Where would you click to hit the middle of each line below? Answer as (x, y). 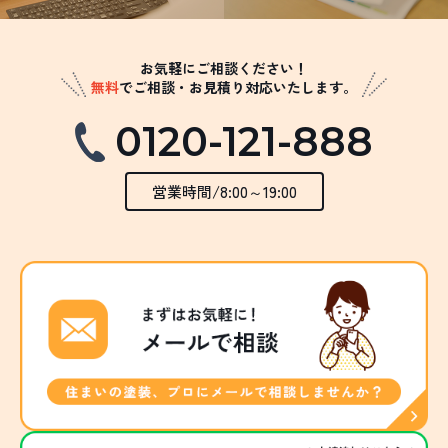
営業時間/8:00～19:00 (224, 192)
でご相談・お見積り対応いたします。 (238, 87)
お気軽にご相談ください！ (224, 68)
